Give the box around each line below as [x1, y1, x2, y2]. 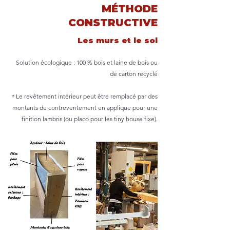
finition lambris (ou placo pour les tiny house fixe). [22, 115, 158, 123]
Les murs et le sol [78, 35, 158, 45]
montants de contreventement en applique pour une [12, 104, 158, 111]
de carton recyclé [110, 70, 158, 78]
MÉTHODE [102, 3, 158, 15]
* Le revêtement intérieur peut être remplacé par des [12, 92, 158, 100]
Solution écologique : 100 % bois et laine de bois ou [16, 59, 158, 66]
